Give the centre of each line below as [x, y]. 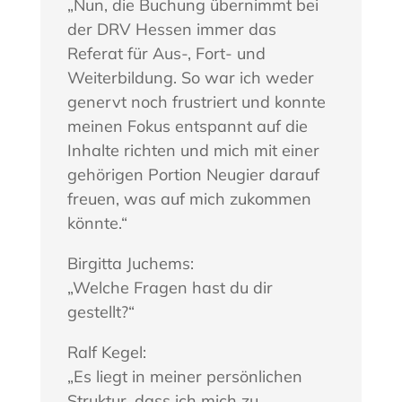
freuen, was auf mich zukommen [189, 199]
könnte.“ [97, 223]
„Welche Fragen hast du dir [170, 288]
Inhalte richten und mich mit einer [193, 151]
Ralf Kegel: [106, 353]
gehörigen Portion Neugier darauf [193, 175]
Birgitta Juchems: [130, 264]
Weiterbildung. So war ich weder [190, 78]
